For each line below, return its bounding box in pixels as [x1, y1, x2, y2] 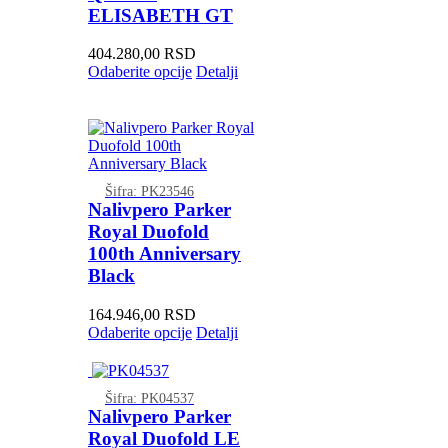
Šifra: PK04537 [104, 389, 194, 406]
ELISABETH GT [87, 4, 233, 26]
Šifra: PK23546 [104, 183, 194, 200]
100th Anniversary [87, 243, 241, 265]
